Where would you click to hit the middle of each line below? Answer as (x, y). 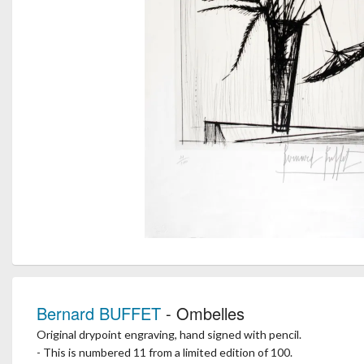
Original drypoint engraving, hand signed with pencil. (169, 334)
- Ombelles (203, 313)
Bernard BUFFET (99, 313)
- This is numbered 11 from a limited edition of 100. (165, 352)
